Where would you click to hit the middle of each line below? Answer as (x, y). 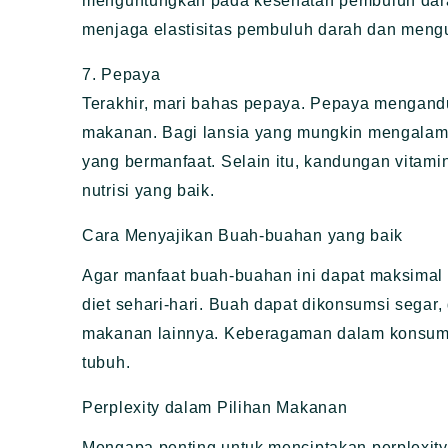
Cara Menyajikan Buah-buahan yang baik (242, 236)
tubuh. (106, 363)
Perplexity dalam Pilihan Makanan (215, 408)
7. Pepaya (121, 75)
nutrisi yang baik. (148, 191)
